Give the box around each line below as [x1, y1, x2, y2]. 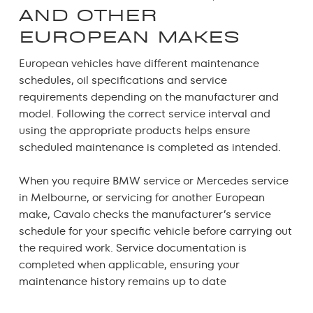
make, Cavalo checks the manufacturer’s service [18, 207, 271, 221]
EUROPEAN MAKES [18, 27, 240, 47]
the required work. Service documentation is [18, 240, 247, 254]
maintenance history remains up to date [18, 274, 226, 288]
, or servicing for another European [86, 190, 265, 204]
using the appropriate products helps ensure [18, 123, 250, 137]
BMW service [112, 173, 180, 187]
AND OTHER [18, 5, 157, 25]
